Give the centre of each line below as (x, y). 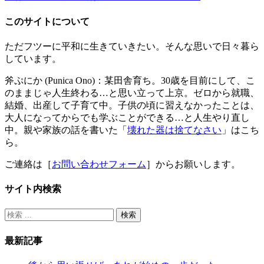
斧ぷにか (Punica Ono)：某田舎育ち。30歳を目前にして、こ (130, 80)
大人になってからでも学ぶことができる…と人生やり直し (127, 117)
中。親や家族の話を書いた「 (66, 130)
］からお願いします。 (193, 164)
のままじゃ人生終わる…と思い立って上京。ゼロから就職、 (132, 93)
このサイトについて (47, 21)
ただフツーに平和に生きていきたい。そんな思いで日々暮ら (132, 46)
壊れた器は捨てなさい (174, 130)
